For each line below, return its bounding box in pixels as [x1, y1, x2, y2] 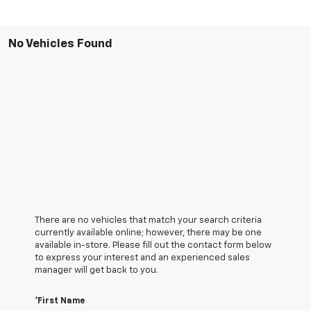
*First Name [35, 296, 85, 305]
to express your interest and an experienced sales [35, 253, 250, 262]
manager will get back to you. [35, 265, 158, 275]
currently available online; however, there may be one [35, 228, 262, 237]
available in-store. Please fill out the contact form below [35, 240, 271, 250]
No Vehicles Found [8, 37, 112, 50]
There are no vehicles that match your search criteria [35, 215, 262, 225]
